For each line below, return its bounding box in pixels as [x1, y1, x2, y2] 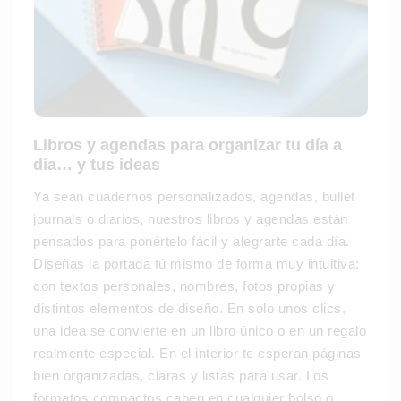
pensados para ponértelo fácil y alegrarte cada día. [33, 234, 350, 249]
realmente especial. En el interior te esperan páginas [33, 346, 362, 361]
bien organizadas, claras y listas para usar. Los [33, 368, 328, 383]
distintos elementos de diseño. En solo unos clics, [33, 301, 346, 316]
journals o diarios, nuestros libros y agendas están [33, 211, 348, 226]
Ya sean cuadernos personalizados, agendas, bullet [33, 189, 355, 204]
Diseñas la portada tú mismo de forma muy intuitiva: [33, 256, 360, 271]
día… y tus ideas [33, 156, 160, 174]
